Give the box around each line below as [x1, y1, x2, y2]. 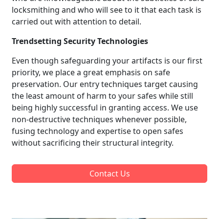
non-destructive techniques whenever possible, [12, 113, 187, 125]
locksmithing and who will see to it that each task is [12, 4, 201, 15]
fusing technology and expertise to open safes [12, 125, 183, 136]
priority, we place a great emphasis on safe [12, 66, 170, 78]
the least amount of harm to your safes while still [12, 90, 193, 101]
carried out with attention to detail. [12, 16, 141, 27]
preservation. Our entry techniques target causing [12, 78, 198, 89]
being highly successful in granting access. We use [12, 102, 198, 113]
